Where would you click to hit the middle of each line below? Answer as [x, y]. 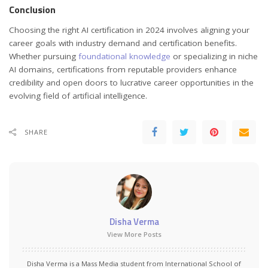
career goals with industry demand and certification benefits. [123, 43]
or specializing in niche [214, 56]
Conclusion [32, 10]
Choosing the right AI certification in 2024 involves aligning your [129, 30]
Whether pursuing [44, 56]
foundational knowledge [124, 56]
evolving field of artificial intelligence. [78, 95]
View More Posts [134, 234]
